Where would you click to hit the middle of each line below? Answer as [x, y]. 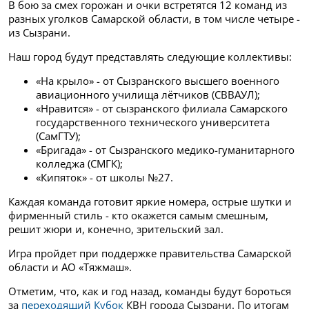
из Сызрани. [39, 33]
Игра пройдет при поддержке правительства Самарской [150, 253]
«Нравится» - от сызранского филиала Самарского [162, 109]
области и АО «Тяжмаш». [70, 267]
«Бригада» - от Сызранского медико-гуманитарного [165, 150]
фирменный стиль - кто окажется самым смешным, [138, 216]
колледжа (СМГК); [79, 164]
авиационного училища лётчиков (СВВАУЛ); [148, 95]
